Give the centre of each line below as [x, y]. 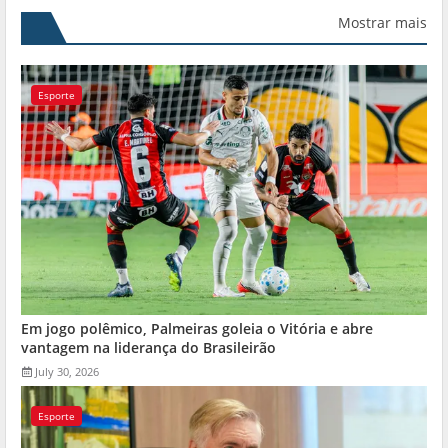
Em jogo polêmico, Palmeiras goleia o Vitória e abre [197, 328]
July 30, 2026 [67, 371]
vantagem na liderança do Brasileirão [148, 347]
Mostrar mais [382, 22]
